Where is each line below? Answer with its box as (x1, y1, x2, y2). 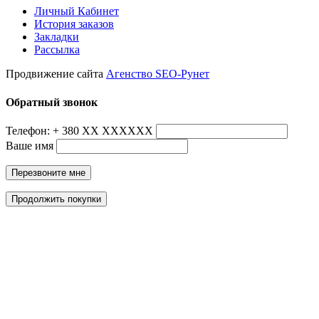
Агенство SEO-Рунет (106, 68, 209, 80)
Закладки (34, 31, 79, 43)
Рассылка (34, 43, 80, 56)
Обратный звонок (6, 95, 98, 108)
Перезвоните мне (11, 167, 85, 178)
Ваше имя (6, 139, 53, 152)
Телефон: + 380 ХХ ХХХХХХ (6, 124, 153, 137)
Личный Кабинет (34, 5, 119, 18)
